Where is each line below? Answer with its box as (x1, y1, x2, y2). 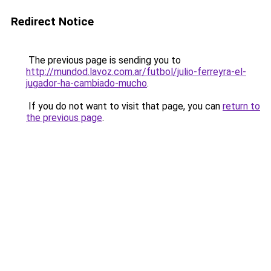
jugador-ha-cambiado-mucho (26, 77, 147, 89)
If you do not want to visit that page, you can (26, 100, 223, 112)
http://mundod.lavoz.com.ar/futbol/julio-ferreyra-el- (26, 66, 246, 77)
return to (223, 100, 260, 112)
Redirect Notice (11, 15, 94, 28)
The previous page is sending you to (26, 54, 181, 66)
